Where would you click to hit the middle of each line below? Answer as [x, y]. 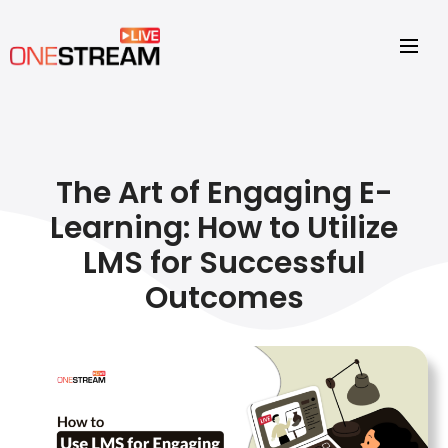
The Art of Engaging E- [224, 193]
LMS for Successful [224, 263]
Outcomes [224, 298]
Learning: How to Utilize [224, 228]
